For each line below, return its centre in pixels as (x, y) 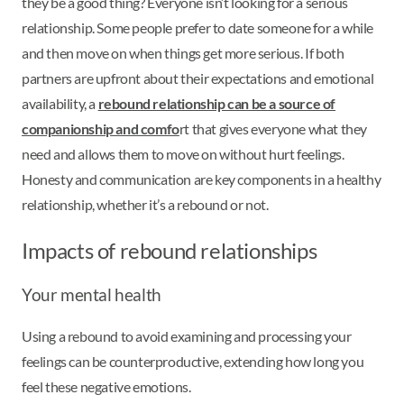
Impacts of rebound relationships (170, 250)
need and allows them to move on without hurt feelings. (183, 153)
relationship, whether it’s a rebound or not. (147, 204)
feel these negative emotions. (108, 386)
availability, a (60, 103)
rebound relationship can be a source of (217, 103)
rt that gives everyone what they (273, 128)
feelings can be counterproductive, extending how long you (193, 361)
